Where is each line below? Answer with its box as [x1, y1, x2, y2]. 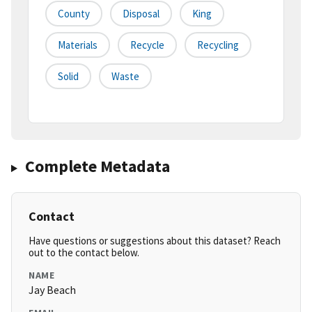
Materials [58, 38, 97, 52]
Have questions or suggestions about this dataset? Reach [29, 234, 281, 248]
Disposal [123, 7, 159, 21]
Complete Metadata [24, 155, 170, 178]
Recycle [130, 38, 164, 52]
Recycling [197, 38, 239, 52]
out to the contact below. [29, 246, 139, 260]
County [58, 7, 90, 21]
